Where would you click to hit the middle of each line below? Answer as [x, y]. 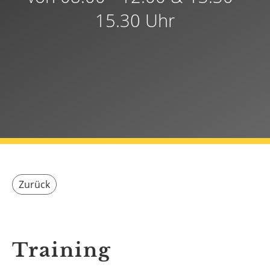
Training [62, 250]
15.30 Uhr [135, 20]
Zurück [34, 184]
